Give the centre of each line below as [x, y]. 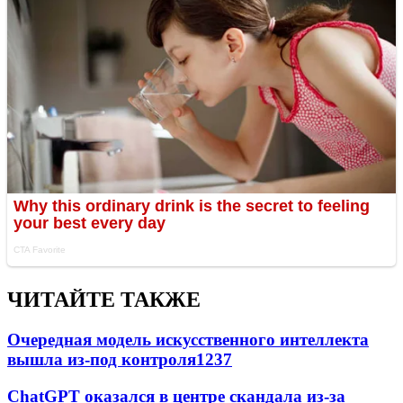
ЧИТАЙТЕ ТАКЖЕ [104, 300]
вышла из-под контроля [102, 360]
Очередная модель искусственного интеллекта [188, 340]
